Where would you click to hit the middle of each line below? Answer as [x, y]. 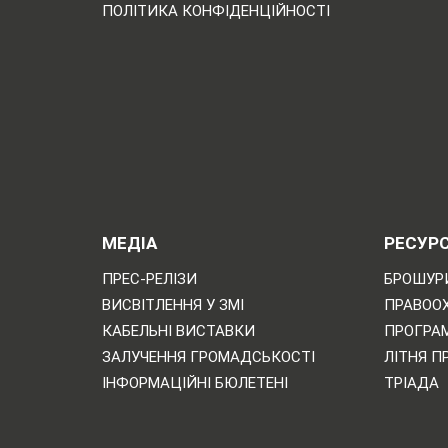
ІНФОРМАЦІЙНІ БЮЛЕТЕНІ [195, 382]
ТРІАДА [412, 382]
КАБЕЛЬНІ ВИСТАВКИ [178, 330]
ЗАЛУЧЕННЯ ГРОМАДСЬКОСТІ [208, 356]
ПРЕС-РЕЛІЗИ [149, 278]
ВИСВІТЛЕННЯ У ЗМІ [173, 304]
